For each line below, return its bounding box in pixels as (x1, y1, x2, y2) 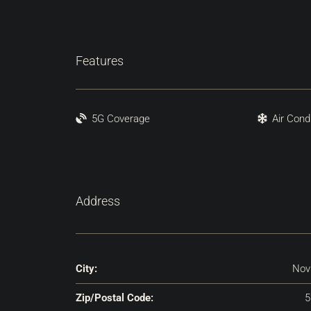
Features (76, 53, 124, 68)
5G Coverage (92, 112, 150, 125)
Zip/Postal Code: (76, 291, 153, 304)
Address (76, 194, 120, 209)
